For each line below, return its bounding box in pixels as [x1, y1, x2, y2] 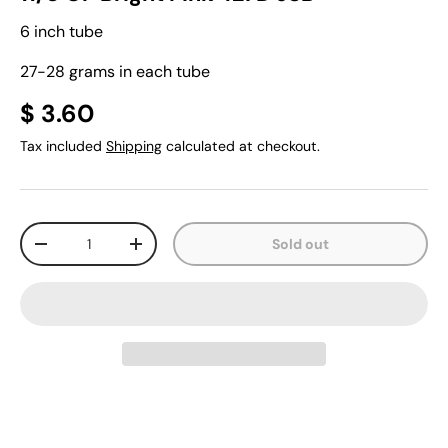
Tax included [20, 137, 106, 155]
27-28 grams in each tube [20, 61, 210, 82]
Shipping [106, 137, 162, 155]
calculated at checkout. [162, 137, 320, 155]
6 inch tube [20, 21, 103, 42]
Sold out [272, 235, 330, 253]
